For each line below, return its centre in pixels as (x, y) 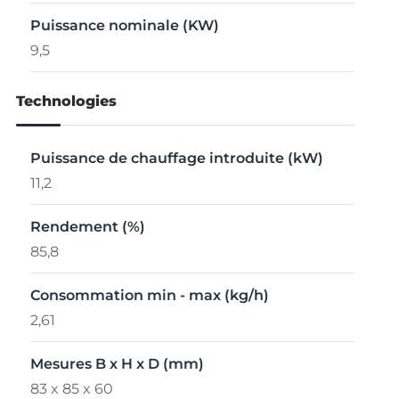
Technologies (66, 102)
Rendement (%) (87, 227)
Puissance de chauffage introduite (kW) (176, 159)
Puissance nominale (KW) (124, 26)
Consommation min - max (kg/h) (149, 296)
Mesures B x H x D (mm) (117, 364)
